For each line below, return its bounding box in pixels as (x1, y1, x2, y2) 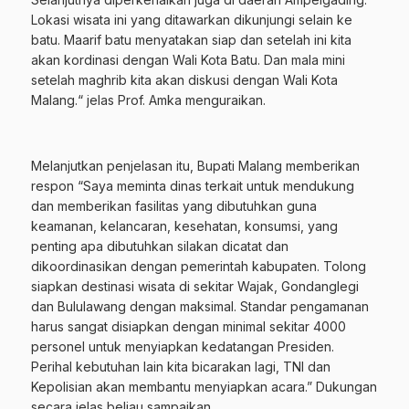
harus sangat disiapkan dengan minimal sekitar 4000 (31, 319, 346, 335)
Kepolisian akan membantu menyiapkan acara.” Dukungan (31, 379, 377, 395)
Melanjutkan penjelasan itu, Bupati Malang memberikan (31, 158, 360, 174)
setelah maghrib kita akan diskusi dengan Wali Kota (31, 72, 338, 89)
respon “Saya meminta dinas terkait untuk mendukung (31, 178, 354, 194)
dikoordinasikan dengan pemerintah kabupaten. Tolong (31, 258, 366, 275)
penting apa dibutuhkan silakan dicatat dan (31, 238, 288, 255)
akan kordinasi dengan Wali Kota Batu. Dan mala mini (31, 52, 345, 68)
